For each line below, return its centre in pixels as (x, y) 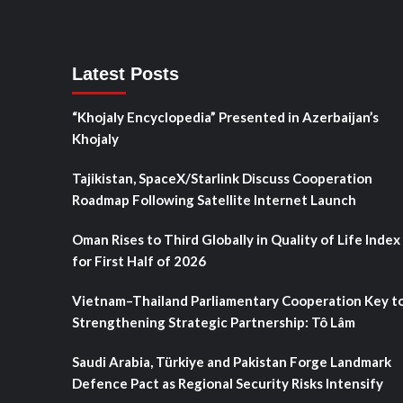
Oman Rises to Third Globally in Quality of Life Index (236, 239)
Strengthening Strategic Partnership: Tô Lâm (213, 322)
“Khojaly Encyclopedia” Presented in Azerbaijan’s (225, 117)
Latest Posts (125, 74)
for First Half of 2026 (139, 261)
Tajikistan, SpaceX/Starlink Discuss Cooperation (222, 178)
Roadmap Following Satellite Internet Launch (214, 200)
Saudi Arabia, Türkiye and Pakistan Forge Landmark (231, 362)
